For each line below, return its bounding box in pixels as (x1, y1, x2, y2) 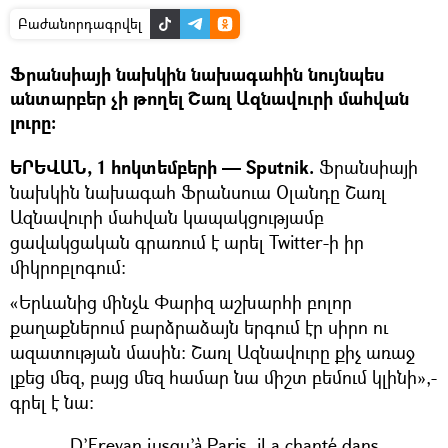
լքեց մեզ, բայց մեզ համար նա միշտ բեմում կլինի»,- (10, 365, 437, 390)
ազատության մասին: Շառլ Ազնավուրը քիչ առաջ (10, 340, 415, 365)
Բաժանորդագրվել (18, 14, 142, 34)
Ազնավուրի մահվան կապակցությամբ (10, 205, 324, 230)
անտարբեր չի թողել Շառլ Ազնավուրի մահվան (10, 86, 409, 112)
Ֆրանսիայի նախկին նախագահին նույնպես (10, 62, 384, 88)
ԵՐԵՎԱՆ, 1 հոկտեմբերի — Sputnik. (10, 155, 314, 181)
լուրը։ (10, 110, 56, 136)
